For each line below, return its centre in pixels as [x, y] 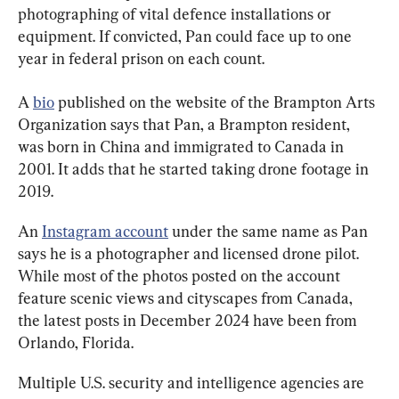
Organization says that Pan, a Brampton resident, [186, 124]
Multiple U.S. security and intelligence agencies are [193, 382]
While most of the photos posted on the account [181, 275]
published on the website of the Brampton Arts [216, 102]
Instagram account [105, 231]
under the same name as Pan [270, 231]
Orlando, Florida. [76, 342]
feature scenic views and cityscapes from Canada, [187, 297]
